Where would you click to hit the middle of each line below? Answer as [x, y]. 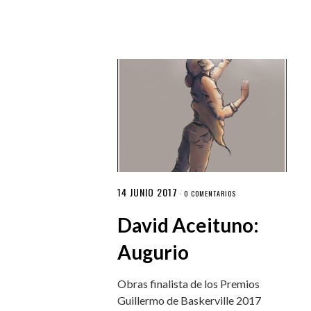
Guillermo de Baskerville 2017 [190, 300]
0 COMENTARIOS [210, 193]
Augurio [153, 252]
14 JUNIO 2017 [148, 192]
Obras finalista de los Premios [189, 283]
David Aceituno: [188, 225]
